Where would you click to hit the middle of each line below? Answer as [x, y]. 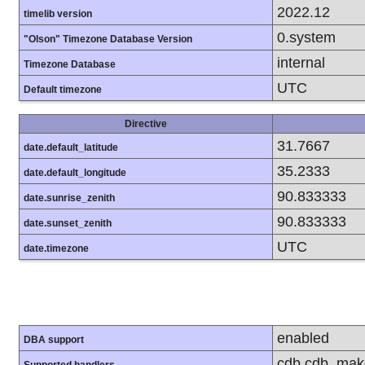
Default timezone [63, 89]
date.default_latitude [71, 147]
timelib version [58, 13]
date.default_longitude [75, 172]
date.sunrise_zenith [69, 198]
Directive [146, 123]
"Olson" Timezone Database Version [108, 39]
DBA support [54, 339]
